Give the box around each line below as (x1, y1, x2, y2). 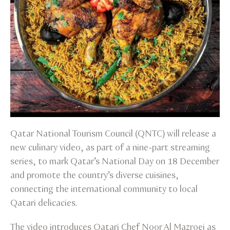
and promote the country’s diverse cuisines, (10, 169, 179, 182)
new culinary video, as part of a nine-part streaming (10, 141, 210, 154)
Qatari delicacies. (10, 197, 78, 209)
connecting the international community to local (10, 183, 198, 196)
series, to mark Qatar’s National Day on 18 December (10, 155, 219, 168)
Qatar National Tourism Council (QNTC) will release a (10, 127, 216, 140)
